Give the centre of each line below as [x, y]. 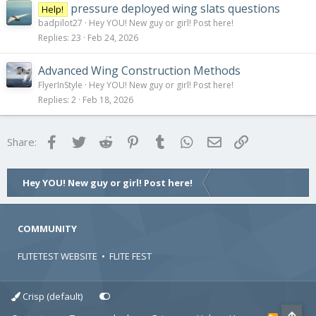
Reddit [131, 141]
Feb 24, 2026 [113, 38]
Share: [22, 142]
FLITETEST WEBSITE [57, 256]
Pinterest [164, 141]
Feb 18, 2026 [108, 100]
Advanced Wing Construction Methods [139, 71]
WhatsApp [221, 141]
